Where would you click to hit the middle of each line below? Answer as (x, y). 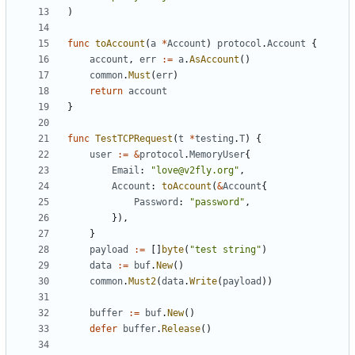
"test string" (225, 250)
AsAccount (214, 60)
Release (181, 329)
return (106, 92)
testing (214, 139)
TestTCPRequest (134, 139)
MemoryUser (217, 155)
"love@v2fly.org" (195, 171)
